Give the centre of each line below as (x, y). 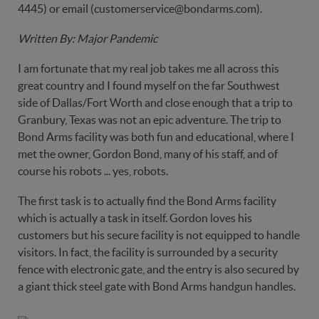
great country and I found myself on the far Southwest (149, 85)
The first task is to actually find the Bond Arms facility (147, 201)
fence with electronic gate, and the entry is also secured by (158, 269)
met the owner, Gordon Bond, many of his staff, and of (148, 154)
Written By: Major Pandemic (88, 38)
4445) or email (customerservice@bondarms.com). (140, 9)
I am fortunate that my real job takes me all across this (148, 68)
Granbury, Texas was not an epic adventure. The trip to (150, 120)
